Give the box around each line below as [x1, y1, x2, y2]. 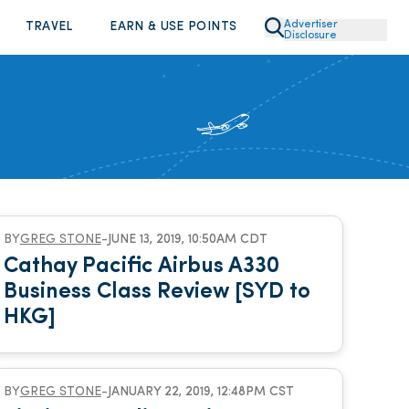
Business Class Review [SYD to [3, 281, 310, 303]
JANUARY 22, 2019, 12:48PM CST [107, 385, 294, 399]
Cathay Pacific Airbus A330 [3, 256, 279, 278]
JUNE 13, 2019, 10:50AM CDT [107, 233, 267, 246]
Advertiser [283, 18, 338, 30]
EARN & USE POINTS [110, 20, 237, 34]
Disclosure [283, 29, 337, 41]
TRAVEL [25, 20, 73, 34]
